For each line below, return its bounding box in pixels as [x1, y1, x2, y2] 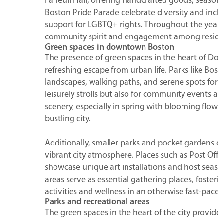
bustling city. [45, 114, 91, 124]
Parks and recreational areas [45, 197, 150, 207]
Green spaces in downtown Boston [45, 42, 174, 52]
